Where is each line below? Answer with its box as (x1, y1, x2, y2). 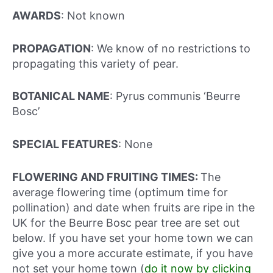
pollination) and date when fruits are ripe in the (12, 200, 255, 214)
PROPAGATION (12, 41, 91, 55)
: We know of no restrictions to (91, 41, 250, 55)
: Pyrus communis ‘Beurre (110, 90, 240, 103)
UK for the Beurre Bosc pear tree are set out (12, 216, 240, 229)
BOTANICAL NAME (12, 90, 110, 103)
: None (118, 138, 152, 151)
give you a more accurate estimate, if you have (12, 246, 253, 260)
